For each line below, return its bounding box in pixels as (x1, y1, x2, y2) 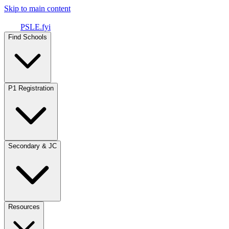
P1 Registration (8, 84, 54, 92)
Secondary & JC (8, 142, 57, 150)
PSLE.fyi (20, 22, 51, 31)
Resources (8, 203, 40, 211)
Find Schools (8, 33, 47, 41)
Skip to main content (4, 4, 71, 13)
